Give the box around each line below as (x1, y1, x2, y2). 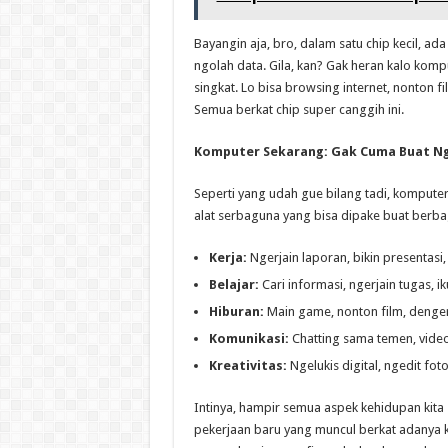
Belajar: (208, 277, 259, 293)
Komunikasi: (208, 331, 289, 347)
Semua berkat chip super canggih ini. (193, 102, 404, 118)
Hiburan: (208, 304, 264, 320)
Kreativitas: (208, 358, 287, 374)
